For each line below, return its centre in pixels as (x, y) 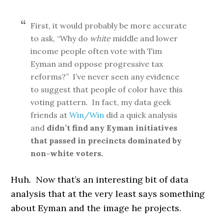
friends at (50, 115)
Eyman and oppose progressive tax (97, 64)
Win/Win (87, 115)
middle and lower (144, 38)
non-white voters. (67, 153)
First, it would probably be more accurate (109, 26)
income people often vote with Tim (96, 51)
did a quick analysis (141, 115)
